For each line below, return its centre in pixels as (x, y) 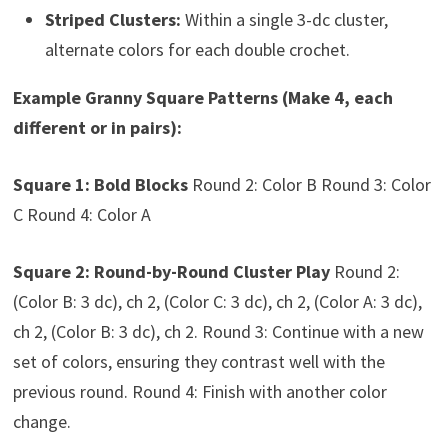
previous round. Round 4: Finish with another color (199, 392)
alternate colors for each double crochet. (197, 50)
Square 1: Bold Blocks (100, 185)
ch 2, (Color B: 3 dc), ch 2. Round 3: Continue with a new (218, 332)
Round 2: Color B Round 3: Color (309, 185)
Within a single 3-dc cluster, (284, 20)
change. (41, 422)
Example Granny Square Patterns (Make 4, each (202, 98)
